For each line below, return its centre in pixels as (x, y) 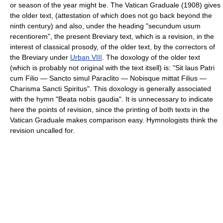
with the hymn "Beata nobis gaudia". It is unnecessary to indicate (111, 99)
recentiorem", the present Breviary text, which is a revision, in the (112, 36)
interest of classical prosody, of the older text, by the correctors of (112, 47)
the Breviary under (40, 57)
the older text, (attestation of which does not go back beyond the (111, 15)
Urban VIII (86, 57)
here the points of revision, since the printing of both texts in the (110, 109)
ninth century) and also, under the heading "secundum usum (105, 26)
